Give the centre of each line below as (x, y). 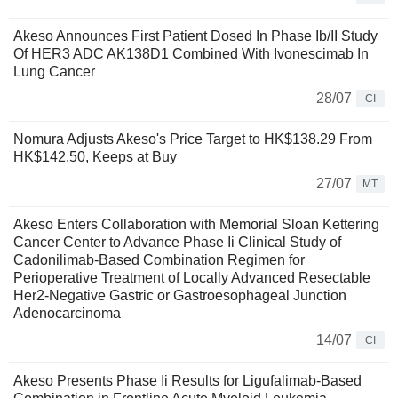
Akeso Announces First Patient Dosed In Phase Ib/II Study (195, 36)
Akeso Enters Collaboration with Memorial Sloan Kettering (196, 224)
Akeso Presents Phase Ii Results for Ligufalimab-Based (187, 380)
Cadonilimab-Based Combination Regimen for (159, 259)
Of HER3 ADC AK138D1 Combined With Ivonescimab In (191, 53)
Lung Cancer (54, 71)
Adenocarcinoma (67, 313)
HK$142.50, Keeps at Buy (95, 156)
